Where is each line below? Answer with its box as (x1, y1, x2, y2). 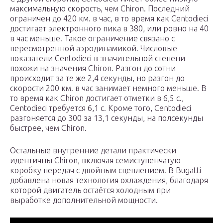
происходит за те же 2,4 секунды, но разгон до (10, 74, 185, 83)
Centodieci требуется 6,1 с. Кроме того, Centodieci (10, 104, 191, 113)
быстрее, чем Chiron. (10, 123, 87, 133)
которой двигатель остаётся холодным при (10, 186, 171, 195)
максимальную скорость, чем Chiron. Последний (10, 4, 190, 13)
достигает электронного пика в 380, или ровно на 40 (10, 24, 209, 33)
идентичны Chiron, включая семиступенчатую (10, 156, 181, 165)
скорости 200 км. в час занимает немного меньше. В (10, 84, 207, 93)
